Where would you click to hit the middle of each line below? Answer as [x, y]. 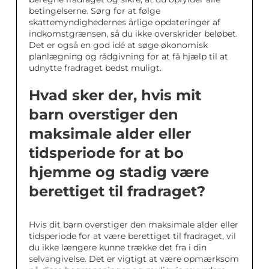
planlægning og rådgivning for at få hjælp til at [128, 56]
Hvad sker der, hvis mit [115, 95]
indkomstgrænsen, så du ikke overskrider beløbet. [133, 34]
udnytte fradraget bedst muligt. [95, 68]
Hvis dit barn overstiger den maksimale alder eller [134, 225]
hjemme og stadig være [119, 172]
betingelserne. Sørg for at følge [95, 11]
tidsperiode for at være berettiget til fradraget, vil [132, 236]
